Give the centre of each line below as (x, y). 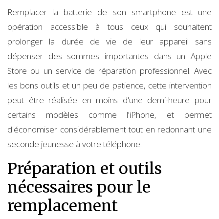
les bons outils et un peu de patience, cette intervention (109, 85)
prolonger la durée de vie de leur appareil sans (109, 41)
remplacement (63, 206)
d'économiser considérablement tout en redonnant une (109, 129)
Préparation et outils (85, 168)
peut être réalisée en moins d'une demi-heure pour (109, 100)
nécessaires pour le (79, 187)
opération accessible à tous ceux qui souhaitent (109, 26)
